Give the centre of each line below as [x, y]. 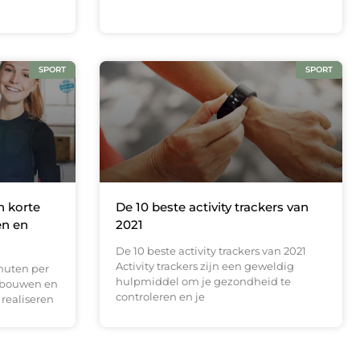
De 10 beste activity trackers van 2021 [211, 251]
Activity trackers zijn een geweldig [205, 266]
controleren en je [160, 297]
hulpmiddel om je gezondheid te [203, 282]
